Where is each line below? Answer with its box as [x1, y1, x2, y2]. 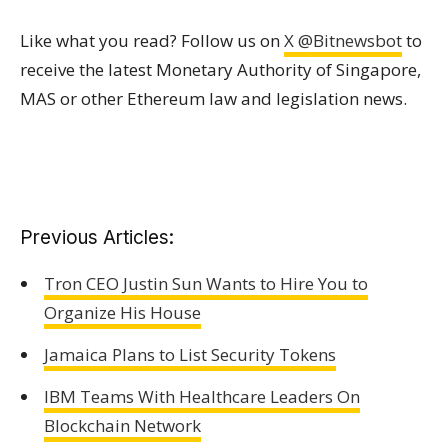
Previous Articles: [20, 226, 174, 249]
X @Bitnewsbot [284, 29, 402, 52]
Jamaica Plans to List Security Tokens [43, 342, 336, 366]
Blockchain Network [43, 413, 201, 437]
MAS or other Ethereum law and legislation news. [20, 87, 407, 110]
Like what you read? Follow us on [20, 29, 284, 52]
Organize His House [43, 301, 201, 324]
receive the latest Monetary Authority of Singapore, [20, 58, 421, 81]
